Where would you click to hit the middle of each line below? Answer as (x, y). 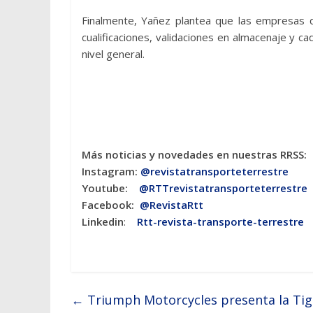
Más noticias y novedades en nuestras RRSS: (194, 155)
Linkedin (103, 222)
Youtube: (110, 188)
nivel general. (113, 54)
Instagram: (111, 172)
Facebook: (111, 205)
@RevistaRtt (172, 205)
